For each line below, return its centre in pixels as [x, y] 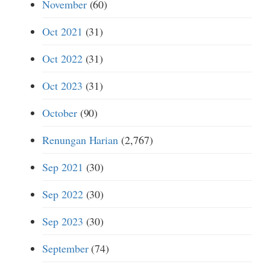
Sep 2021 [63, 167]
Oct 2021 [62, 31]
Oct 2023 [62, 86]
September [65, 248]
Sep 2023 [63, 221]
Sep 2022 [63, 194]
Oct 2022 [62, 58]
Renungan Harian [80, 140]
